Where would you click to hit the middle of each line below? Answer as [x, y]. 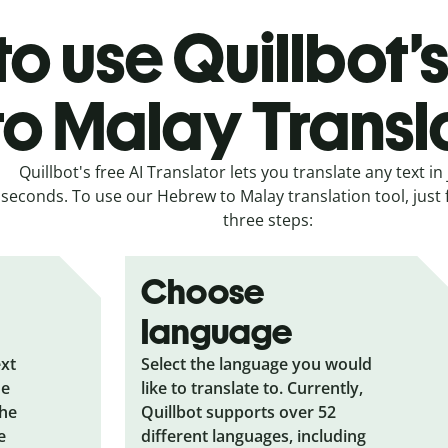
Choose [203, 291]
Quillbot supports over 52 [239, 411]
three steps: [268, 219]
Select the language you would [257, 363]
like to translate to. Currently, [252, 387]
